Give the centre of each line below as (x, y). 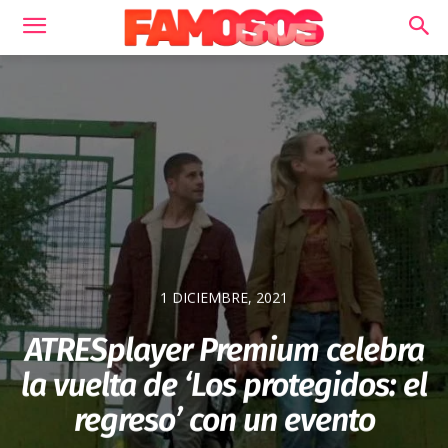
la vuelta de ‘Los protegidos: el (224, 385)
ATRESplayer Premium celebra (224, 350)
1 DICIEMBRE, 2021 (224, 298)
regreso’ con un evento (224, 420)
